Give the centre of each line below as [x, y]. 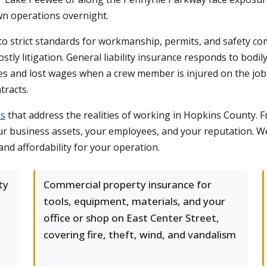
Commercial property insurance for [128, 184]
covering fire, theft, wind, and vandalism [140, 235]
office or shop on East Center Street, [131, 218]
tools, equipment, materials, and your [134, 201]
